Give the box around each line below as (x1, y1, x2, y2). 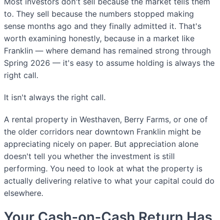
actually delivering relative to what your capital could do (4, 176, 215, 186)
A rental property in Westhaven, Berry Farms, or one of (4, 114, 208, 125)
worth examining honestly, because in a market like (4, 33, 194, 44)
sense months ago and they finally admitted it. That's (4, 21, 201, 31)
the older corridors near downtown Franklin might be (4, 127, 201, 137)
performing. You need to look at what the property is (4, 164, 202, 174)
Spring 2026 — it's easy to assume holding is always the (4, 58, 215, 68)
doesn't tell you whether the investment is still (4, 151, 175, 162)
